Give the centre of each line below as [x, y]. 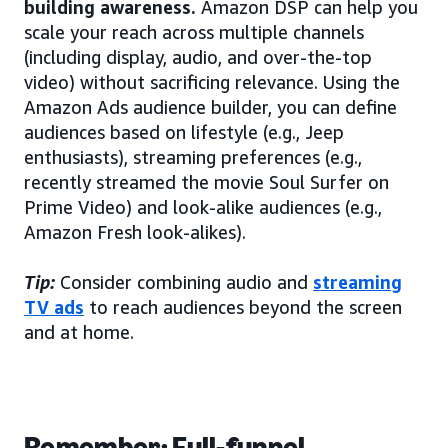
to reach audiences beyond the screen [243, 306]
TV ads [54, 306]
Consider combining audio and [184, 281]
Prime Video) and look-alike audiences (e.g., [203, 206]
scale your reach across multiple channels [194, 31]
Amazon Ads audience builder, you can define [210, 106]
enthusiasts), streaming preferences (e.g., [193, 156]
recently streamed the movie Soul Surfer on [206, 181]
